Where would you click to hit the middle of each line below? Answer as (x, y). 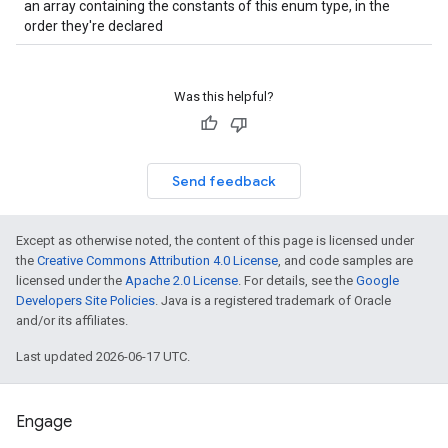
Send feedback (224, 181)
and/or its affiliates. (72, 320)
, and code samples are (345, 260)
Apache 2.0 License (181, 280)
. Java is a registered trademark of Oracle (273, 300)
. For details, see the (297, 280)
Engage (44, 422)
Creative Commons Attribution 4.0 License (157, 260)
